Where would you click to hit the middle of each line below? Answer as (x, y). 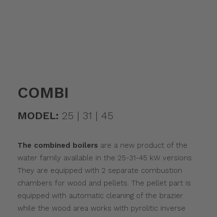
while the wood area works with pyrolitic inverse (101, 208)
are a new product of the (143, 145)
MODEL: (38, 116)
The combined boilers (58, 145)
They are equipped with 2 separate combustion (100, 170)
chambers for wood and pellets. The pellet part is (104, 183)
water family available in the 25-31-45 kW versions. (105, 158)
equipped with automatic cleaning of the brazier (100, 196)
